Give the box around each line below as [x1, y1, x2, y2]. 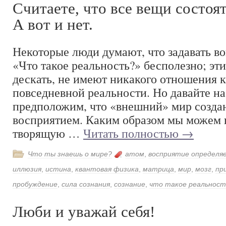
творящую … [13, 125, 83, 141]
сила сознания [62, 180, 110, 188]
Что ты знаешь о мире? [28, 150, 112, 158]
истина [45, 165, 71, 173]
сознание [114, 180, 145, 188]
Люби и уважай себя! [13, 203, 155, 220]
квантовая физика [75, 165, 139, 173]
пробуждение [13, 180, 58, 188]
